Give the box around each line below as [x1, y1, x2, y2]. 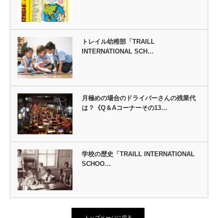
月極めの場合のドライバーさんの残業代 [81, 94, 196, 102]
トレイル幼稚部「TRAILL [81, 38, 155, 46]
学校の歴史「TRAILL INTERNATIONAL [81, 150, 195, 158]
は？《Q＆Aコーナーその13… [81, 104, 167, 111]
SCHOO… [81, 160, 111, 167]
